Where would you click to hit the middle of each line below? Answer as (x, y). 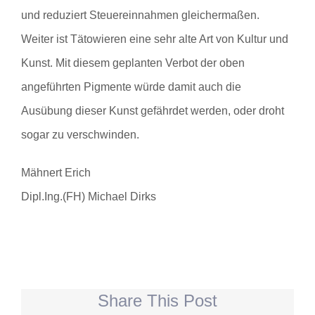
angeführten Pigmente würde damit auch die (131, 86)
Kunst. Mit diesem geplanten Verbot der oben (133, 63)
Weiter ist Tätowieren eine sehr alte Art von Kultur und (155, 39)
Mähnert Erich (56, 172)
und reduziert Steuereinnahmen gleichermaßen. (140, 15)
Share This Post (157, 300)
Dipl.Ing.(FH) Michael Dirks (89, 196)
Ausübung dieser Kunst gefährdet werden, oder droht (153, 110)
